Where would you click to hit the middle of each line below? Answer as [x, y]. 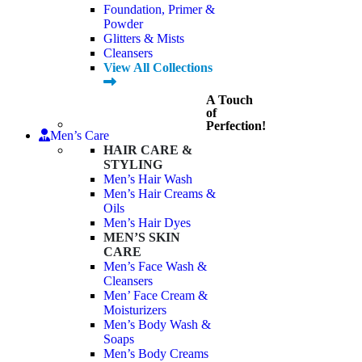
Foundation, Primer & [159, 10]
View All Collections [158, 68]
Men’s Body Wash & [157, 325]
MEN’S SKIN [142, 238]
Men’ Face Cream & [156, 296]
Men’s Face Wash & [155, 267]
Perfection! [236, 126]
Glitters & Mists [144, 39]
